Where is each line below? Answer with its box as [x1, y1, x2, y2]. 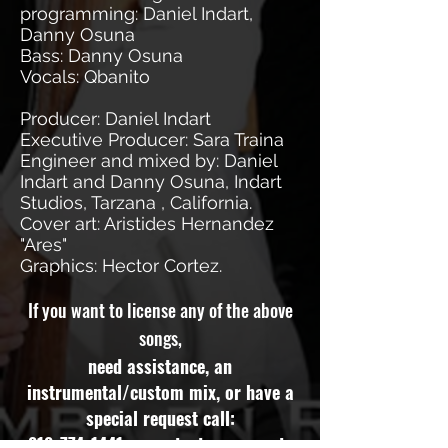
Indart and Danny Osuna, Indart [20, 171, 282, 192]
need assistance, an [88, 353, 232, 379]
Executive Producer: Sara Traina [20, 129, 284, 150]
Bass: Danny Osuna [20, 45, 183, 66]
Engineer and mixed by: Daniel [20, 150, 277, 171]
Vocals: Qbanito [20, 66, 150, 87]
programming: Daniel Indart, [20, 3, 253, 24]
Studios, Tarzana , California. [20, 192, 252, 213]
